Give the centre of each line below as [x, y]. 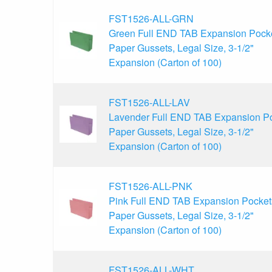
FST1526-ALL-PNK [151, 186]
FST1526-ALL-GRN [151, 18]
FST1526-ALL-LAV [149, 102]
